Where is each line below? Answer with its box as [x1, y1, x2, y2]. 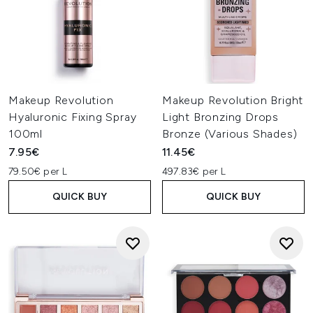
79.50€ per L [8, 166, 68, 177]
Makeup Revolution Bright [162, 94, 304, 107]
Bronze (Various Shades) [162, 127, 298, 140]
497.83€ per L [162, 166, 226, 177]
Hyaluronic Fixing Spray [8, 110, 137, 124]
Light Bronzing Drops [162, 110, 279, 124]
